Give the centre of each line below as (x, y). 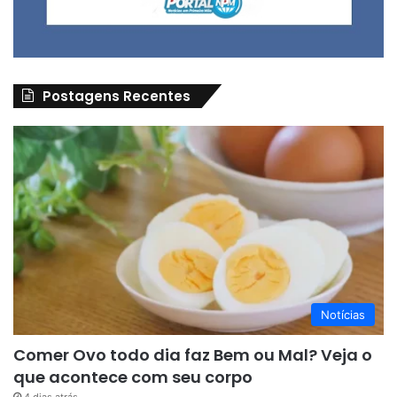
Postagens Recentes (117, 96)
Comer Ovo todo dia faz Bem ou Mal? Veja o (193, 354)
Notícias (343, 314)
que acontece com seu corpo (133, 377)
